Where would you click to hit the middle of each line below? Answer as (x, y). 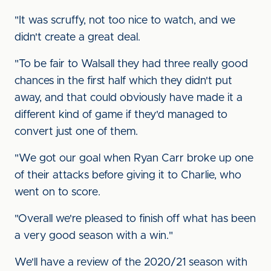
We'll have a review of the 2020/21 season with (131, 263)
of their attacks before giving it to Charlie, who (128, 175)
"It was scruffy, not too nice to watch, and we (125, 21)
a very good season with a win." (94, 236)
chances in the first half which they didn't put (123, 81)
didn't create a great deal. (77, 38)
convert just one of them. (76, 132)
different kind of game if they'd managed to (121, 115)
